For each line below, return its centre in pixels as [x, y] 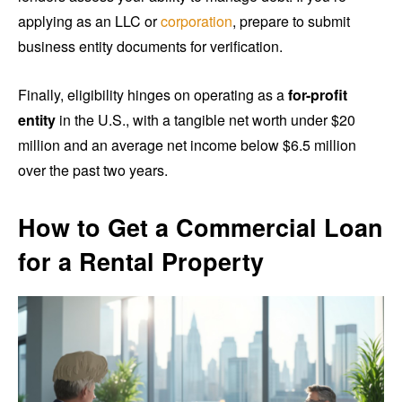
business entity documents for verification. [150, 47]
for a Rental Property [141, 262]
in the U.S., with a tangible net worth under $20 [205, 120]
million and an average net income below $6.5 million [187, 145]
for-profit [318, 95]
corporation [197, 22]
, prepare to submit [291, 22]
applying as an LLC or [89, 22]
